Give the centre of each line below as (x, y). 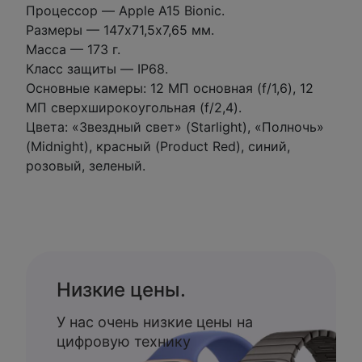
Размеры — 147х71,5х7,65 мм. (120, 30)
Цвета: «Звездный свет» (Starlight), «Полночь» (175, 127)
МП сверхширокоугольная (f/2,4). (134, 107)
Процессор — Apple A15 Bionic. (125, 11)
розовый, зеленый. (86, 166)
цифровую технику (124, 341)
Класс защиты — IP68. (97, 69)
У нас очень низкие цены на (155, 322)
